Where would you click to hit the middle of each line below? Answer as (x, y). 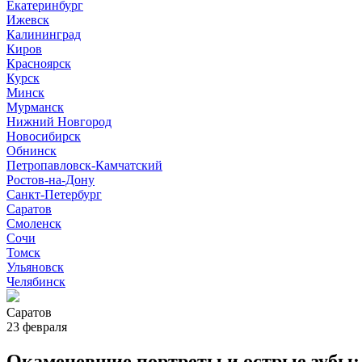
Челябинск (36, 282)
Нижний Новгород (59, 122)
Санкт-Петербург (54, 194)
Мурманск (35, 107)
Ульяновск (35, 267)
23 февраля (37, 327)
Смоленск (34, 223)
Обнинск (32, 151)
